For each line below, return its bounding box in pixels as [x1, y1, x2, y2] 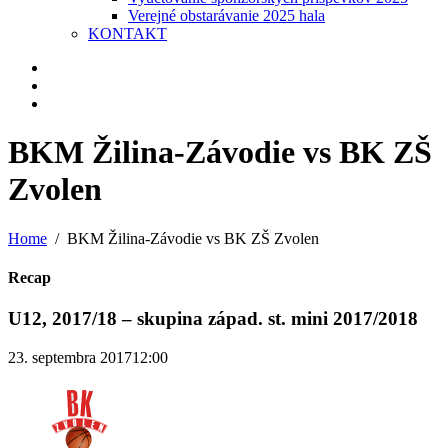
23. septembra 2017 [8, 349, 132, 366]
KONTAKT [88, 24, 167, 42]
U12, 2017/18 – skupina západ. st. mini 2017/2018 [8, 308, 418, 330]
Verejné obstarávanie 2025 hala [128, 6, 325, 24]
